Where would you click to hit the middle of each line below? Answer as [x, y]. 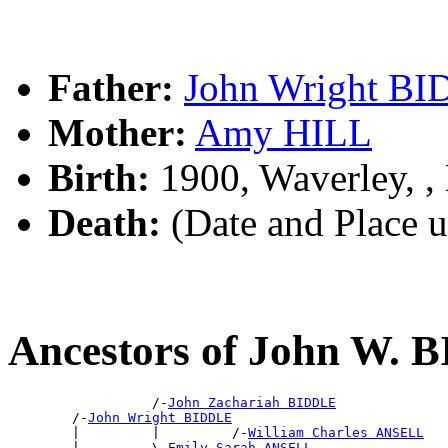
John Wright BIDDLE [160, 417]
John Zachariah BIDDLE [252, 402]
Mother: [117, 133]
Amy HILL [283, 133]
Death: [104, 223]
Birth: [99, 178]
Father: [111, 88]
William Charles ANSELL [336, 432]
